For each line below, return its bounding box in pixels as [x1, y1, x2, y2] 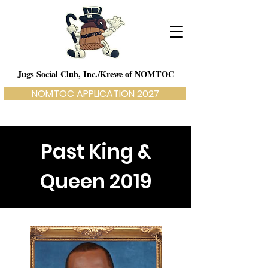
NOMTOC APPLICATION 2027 [31, 87, 159, 100]
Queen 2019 [39, 167, 152, 196]
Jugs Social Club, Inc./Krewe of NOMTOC [17, 68, 174, 80]
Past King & [40, 138, 151, 166]
